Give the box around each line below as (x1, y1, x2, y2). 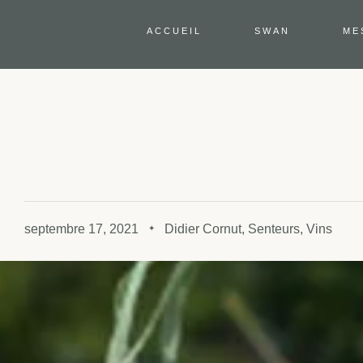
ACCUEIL (146, 25, 202, 36)
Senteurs (248, 222, 300, 236)
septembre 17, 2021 (24, 222, 139, 236)
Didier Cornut (164, 222, 241, 236)
